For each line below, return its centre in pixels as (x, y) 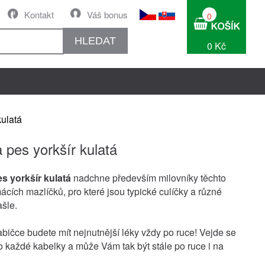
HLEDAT (95, 41)
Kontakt (39, 14)
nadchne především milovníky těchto (148, 178)
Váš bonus (107, 14)
